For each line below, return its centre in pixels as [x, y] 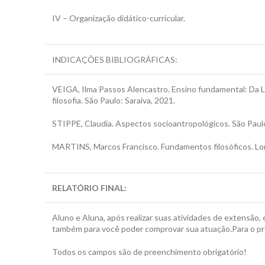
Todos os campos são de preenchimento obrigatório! [149, 252]
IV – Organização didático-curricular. [119, 18]
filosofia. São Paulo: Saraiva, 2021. [114, 100]
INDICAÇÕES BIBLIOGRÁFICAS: [115, 59]
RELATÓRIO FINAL [88, 188]
